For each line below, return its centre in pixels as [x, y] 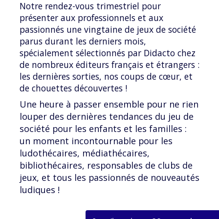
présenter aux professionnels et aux [91, 18]
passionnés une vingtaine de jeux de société [108, 30]
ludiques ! [40, 190]
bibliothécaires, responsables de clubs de [106, 165]
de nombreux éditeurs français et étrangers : [109, 65]
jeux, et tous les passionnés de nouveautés [109, 178]
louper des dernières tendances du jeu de [107, 117]
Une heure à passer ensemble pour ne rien [109, 104]
